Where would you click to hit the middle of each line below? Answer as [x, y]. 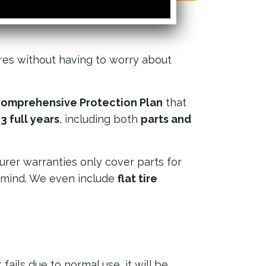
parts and [166, 119]
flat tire [137, 178]
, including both [100, 119]
